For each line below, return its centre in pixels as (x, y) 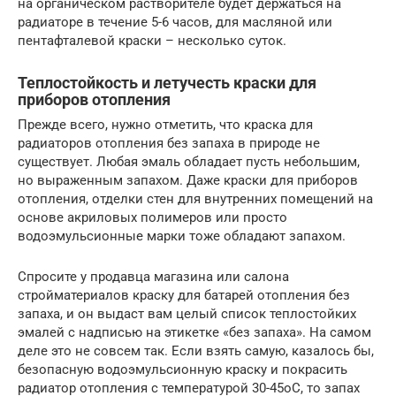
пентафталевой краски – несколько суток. (152, 41)
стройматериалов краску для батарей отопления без (184, 296)
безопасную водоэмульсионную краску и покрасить (183, 370)
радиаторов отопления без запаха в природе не (169, 144)
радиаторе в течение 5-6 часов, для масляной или (175, 23)
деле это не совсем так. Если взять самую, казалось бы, (196, 351)
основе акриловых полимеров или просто (152, 218)
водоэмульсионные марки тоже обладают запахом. (182, 236)
